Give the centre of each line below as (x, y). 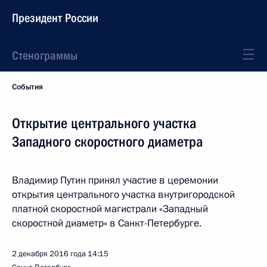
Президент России (55, 18)
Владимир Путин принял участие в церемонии (115, 180)
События (27, 87)
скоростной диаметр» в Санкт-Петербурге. (107, 223)
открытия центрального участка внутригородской (123, 195)
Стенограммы (45, 55)
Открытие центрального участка (104, 123)
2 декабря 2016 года (49, 254)
